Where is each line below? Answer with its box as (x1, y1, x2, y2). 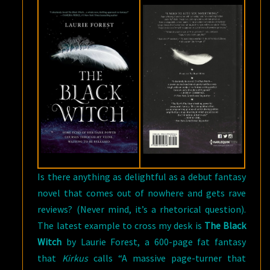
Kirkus (61, 252, 88, 264)
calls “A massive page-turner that (87, 252, 246, 264)
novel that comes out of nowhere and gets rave (37, 187, 246, 199)
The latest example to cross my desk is (37, 219, 204, 231)
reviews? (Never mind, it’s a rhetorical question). (37, 203, 246, 215)
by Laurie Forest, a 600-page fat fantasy (61, 236, 246, 248)
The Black (204, 219, 246, 231)
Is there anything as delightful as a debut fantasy (37, 171, 246, 183)
